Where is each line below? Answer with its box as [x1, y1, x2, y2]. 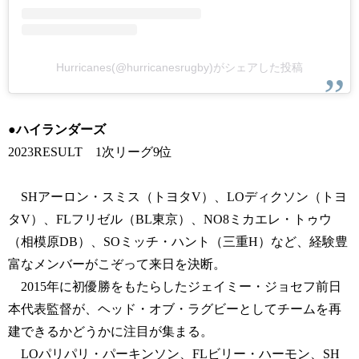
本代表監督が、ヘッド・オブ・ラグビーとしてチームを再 [8, 302, 341, 317]
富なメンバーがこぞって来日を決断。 [8, 257, 226, 272]
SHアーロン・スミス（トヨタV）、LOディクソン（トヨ [8, 190, 347, 204]
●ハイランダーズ [8, 123, 106, 137]
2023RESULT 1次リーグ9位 [8, 145, 172, 159]
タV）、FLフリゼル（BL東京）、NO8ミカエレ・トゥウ [8, 212, 332, 227]
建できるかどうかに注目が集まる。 [8, 325, 213, 339]
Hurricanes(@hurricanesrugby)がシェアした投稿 [56, 61, 303, 75]
